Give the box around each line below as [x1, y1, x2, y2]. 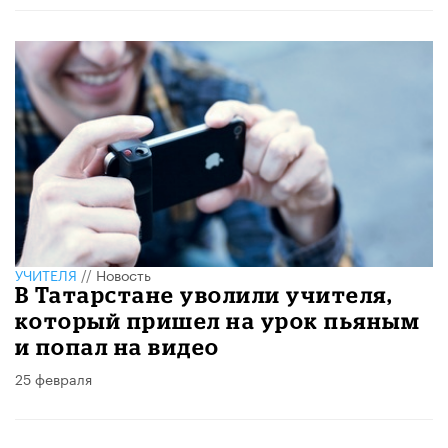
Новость [96, 263, 151, 286]
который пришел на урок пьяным [15, 308, 421, 334]
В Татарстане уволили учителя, [15, 282, 393, 308]
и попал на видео [15, 334, 220, 360]
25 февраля [15, 367, 92, 390]
